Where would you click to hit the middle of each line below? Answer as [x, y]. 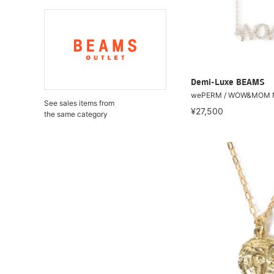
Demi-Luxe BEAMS [228, 83]
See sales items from [79, 103]
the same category [76, 114]
